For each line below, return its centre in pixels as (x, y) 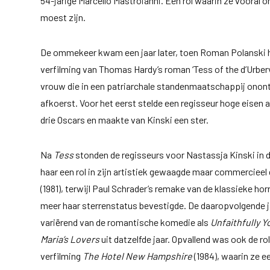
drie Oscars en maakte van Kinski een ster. (125, 119)
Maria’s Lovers (70, 239)
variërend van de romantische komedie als (126, 222)
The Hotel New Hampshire (138, 256)
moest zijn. (63, 17)
